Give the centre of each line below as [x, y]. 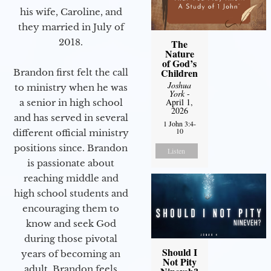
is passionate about [71, 163]
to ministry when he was [71, 87]
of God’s [180, 64]
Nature [179, 54]
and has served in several [71, 118]
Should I [179, 252]
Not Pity [179, 262]
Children [180, 73]
